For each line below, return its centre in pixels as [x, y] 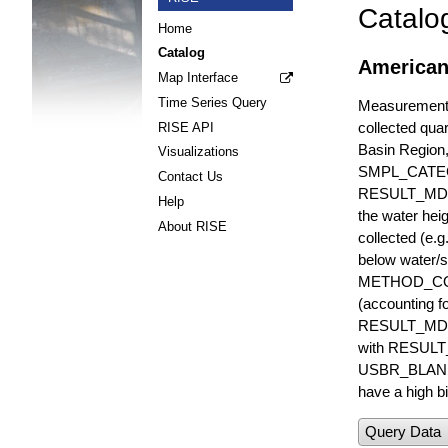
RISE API [186, 127]
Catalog [181, 53]
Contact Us [190, 177]
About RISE [192, 226]
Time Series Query [212, 102]
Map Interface [198, 78]
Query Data [403, 431]
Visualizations [198, 152]
